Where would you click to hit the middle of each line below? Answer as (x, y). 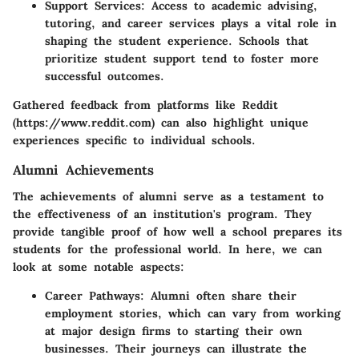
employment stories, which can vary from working (193, 313)
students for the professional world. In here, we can (167, 249)
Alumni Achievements (83, 170)
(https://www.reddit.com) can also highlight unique (161, 123)
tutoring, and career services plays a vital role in (191, 24)
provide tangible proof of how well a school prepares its (177, 231)
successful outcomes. (105, 77)
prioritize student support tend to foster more (182, 59)
